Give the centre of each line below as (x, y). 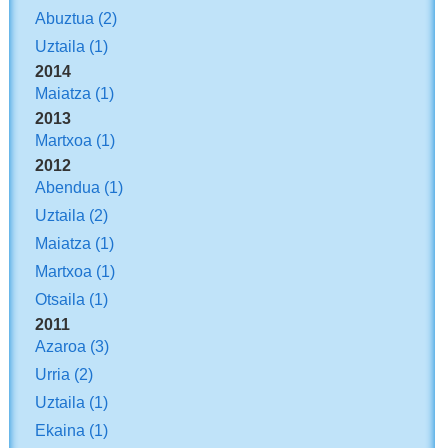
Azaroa (61, 346)
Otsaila (60, 298)
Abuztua (65, 17)
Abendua (68, 186)
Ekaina (60, 430)
